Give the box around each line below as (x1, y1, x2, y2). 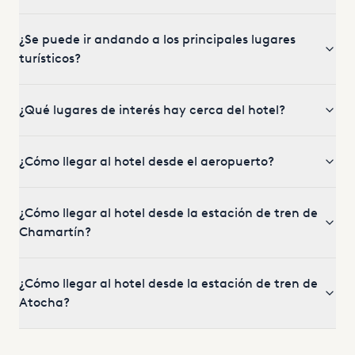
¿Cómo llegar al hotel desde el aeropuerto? (19, 154, 274, 169)
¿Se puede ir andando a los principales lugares (19, 32, 296, 47)
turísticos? (19, 51, 81, 66)
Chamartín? (19, 224, 91, 239)
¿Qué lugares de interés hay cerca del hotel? (19, 102, 285, 117)
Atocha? (19, 295, 70, 310)
